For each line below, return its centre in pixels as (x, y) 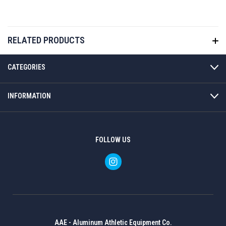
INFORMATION (29, 96)
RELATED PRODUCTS (46, 40)
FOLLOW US (113, 140)
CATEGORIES (26, 67)
